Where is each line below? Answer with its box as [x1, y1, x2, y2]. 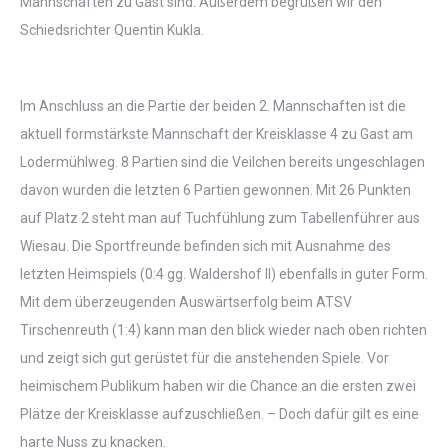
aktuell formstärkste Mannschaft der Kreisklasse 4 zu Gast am [20, 126, 413, 142]
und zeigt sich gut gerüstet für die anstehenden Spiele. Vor [20, 350, 389, 366]
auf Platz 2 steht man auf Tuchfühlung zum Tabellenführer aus [20, 210, 420, 226]
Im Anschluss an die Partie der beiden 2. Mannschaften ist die [20, 98, 406, 114]
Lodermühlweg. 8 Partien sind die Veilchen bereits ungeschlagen [20, 154, 425, 170]
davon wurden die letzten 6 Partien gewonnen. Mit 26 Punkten [20, 182, 411, 198]
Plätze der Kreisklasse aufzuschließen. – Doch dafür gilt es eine [20, 406, 419, 422]
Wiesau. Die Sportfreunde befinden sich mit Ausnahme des [20, 238, 391, 254]
